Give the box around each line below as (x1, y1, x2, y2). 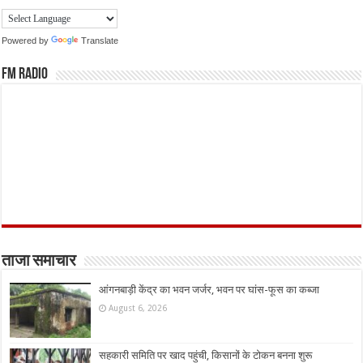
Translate (81, 35, 119, 45)
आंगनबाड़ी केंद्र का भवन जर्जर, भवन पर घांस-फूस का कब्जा (99, 284, 320, 297)
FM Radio (2, 66, 49, 83)
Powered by (2, 35, 52, 45)
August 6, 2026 (109, 303, 168, 314)
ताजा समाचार (2, 254, 77, 271)
